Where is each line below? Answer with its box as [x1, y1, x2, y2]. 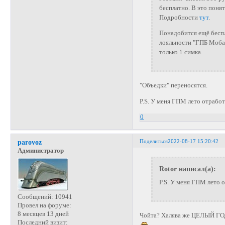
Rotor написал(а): [159, 164, 216, 173]
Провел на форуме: [17, 201, 71, 209]
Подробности [159, 14, 199, 21]
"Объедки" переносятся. [140, 81, 208, 89]
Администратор [17, 147, 64, 154]
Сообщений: [17, 193, 53, 200]
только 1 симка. [159, 49, 202, 56]
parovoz [17, 138, 42, 146]
